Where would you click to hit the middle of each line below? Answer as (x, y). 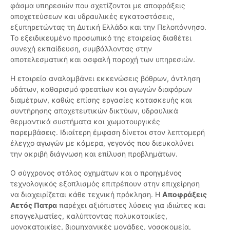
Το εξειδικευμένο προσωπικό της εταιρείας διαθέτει (101, 38)
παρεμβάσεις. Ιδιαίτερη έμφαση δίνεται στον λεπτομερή (108, 132)
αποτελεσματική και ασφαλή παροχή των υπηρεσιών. (103, 60)
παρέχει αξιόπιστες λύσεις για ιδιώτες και (131, 205)
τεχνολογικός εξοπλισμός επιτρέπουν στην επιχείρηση (105, 184)
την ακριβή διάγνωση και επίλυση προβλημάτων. (94, 154)
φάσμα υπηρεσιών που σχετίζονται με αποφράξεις (98, 6)
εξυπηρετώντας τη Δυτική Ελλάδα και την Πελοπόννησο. (108, 27)
